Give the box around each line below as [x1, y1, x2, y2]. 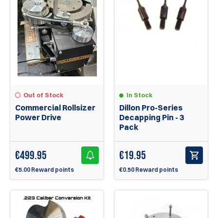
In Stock [127, 91, 153, 99]
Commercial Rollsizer [15, 103, 95, 113]
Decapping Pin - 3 [119, 112, 184, 123]
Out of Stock [23, 91, 64, 99]
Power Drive [15, 112, 61, 123]
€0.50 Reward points [119, 166, 178, 174]
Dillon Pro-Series [119, 103, 182, 113]
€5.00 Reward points [15, 166, 74, 174]
